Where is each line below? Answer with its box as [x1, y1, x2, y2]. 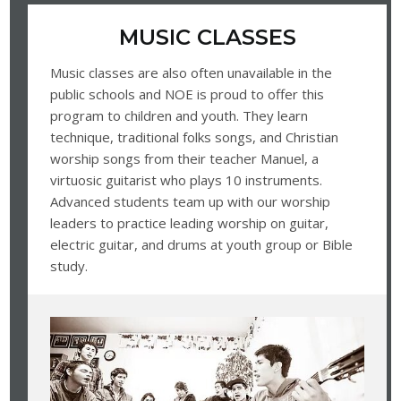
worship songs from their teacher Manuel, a [50, 149, 320, 168]
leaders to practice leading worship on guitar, [50, 214, 329, 233]
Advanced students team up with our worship [50, 192, 331, 211]
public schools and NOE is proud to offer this [50, 85, 325, 104]
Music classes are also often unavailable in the [50, 64, 333, 82]
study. [50, 257, 89, 276]
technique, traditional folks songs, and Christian [50, 128, 339, 147]
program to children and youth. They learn [50, 107, 309, 125]
